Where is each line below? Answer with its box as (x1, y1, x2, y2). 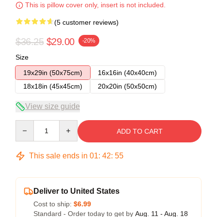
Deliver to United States (33, 186, 120, 195)
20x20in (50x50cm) (98, 82, 157, 90)
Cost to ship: (33, 200, 74, 208)
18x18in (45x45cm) (23, 82, 82, 90)
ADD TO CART (116, 127, 163, 135)
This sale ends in (27, 151, 90, 160)
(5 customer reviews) (54, 18, 119, 26)
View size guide (25, 102, 80, 110)
